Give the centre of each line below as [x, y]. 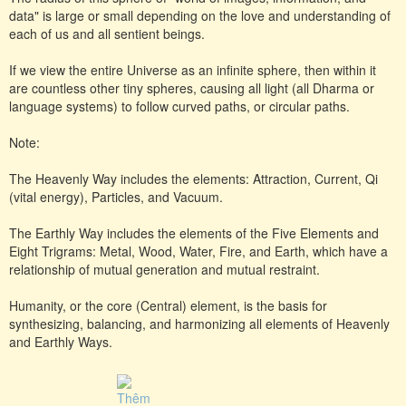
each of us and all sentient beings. [107, 33]
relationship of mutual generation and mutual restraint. [164, 269]
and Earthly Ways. [61, 341]
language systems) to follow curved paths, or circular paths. [179, 106]
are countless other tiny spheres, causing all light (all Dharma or [192, 87]
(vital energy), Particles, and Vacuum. [116, 196]
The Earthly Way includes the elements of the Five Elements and [194, 232]
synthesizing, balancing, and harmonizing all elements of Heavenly [199, 323]
